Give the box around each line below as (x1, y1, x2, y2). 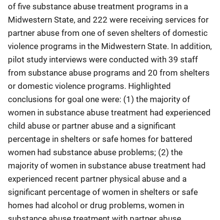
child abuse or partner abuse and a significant (8, 121, 176, 131)
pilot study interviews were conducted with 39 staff (8, 55, 198, 64)
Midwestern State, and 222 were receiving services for (8, 15, 209, 25)
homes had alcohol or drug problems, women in (8, 200, 184, 210)
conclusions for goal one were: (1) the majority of (8, 94, 190, 104)
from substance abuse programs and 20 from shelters (8, 68, 210, 78)
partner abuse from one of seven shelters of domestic (8, 28, 208, 38)
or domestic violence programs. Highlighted (8, 81, 171, 91)
